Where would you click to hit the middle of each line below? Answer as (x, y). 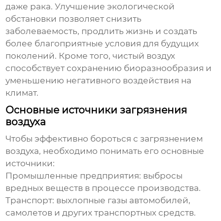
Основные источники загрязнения (96, 110)
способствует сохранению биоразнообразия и (109, 68)
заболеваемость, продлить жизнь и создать (102, 31)
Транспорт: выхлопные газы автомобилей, (98, 201)
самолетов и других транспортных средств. (101, 213)
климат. (22, 93)
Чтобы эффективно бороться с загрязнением (104, 139)
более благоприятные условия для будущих (102, 44)
